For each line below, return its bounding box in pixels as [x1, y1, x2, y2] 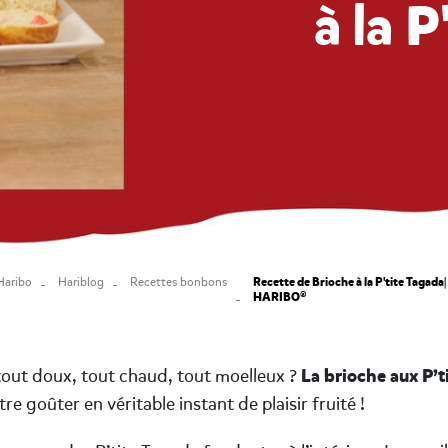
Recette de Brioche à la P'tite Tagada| [252, 273, 446, 290]
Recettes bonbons [129, 274, 227, 290]
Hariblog [57, 274, 104, 290]
